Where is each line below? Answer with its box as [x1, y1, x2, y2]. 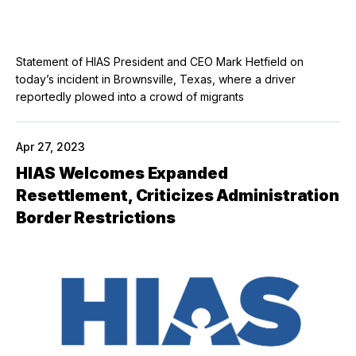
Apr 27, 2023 [16, 139, 85, 153]
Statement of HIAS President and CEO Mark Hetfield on [16, 54, 304, 68]
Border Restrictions [16, 207, 179, 227]
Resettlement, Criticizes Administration [16, 185, 340, 205]
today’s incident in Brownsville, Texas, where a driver [16, 72, 296, 86]
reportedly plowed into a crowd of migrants [16, 89, 244, 103]
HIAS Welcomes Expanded [16, 163, 228, 183]
